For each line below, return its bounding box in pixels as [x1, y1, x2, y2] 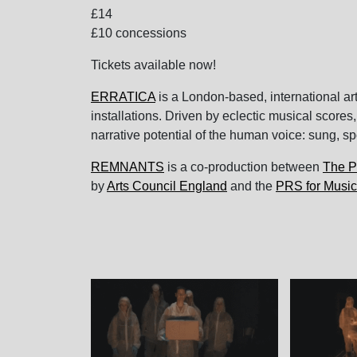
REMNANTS [91, 160, 164, 174]
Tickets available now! [91, 58, 216, 72]
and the [227, 179, 276, 193]
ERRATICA [91, 90, 155, 104]
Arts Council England [107, 179, 227, 193]
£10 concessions [91, 26, 186, 40]
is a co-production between [164, 160, 323, 174]
